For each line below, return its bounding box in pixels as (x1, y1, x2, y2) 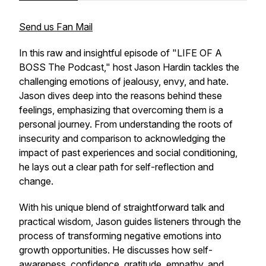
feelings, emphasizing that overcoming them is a (19, 104, 223, 116)
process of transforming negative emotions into (19, 230, 221, 242)
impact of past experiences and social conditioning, (19, 147, 237, 159)
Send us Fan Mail (19, 21, 93, 33)
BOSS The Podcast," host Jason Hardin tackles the (19, 61, 239, 73)
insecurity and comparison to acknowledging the (19, 132, 226, 144)
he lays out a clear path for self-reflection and (19, 161, 214, 173)
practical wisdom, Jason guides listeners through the (19, 216, 241, 227)
